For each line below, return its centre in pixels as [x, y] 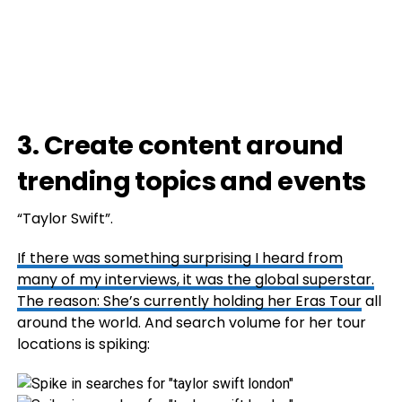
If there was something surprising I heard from [179, 258]
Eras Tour [328, 301]
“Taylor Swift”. [65, 218]
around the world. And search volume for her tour [191, 323]
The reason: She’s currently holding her [156, 301]
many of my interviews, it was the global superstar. [195, 280]
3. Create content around [180, 145]
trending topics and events [191, 181]
